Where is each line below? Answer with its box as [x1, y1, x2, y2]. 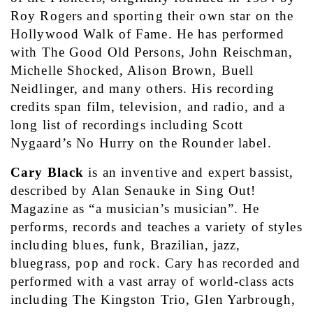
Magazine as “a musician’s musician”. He [10, 201, 260, 217]
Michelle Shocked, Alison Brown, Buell [10, 63, 254, 78]
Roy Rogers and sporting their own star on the [10, 8, 294, 24]
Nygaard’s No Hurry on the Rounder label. [10, 136, 272, 151]
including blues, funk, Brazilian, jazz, [10, 238, 241, 253]
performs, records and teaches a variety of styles [10, 219, 303, 235]
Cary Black [10, 165, 85, 180]
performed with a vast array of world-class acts [10, 274, 295, 289]
